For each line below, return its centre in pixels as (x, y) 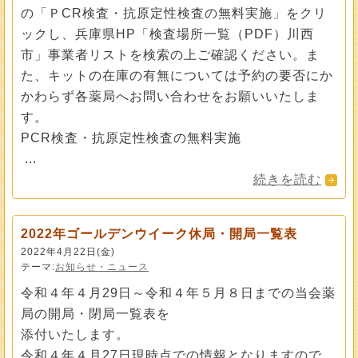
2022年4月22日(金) (68, 252)
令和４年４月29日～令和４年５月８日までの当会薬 (178, 293)
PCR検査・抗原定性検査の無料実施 (131, 138)
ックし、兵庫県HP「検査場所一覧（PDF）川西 (167, 34)
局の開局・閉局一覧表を (95, 314)
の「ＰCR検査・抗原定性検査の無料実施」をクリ (174, 13)
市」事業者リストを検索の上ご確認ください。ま (170, 55)
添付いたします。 (75, 334)
